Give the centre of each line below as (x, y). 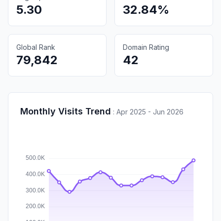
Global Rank (36, 47)
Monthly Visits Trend (66, 111)
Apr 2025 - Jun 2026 (150, 111)
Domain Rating (146, 47)
